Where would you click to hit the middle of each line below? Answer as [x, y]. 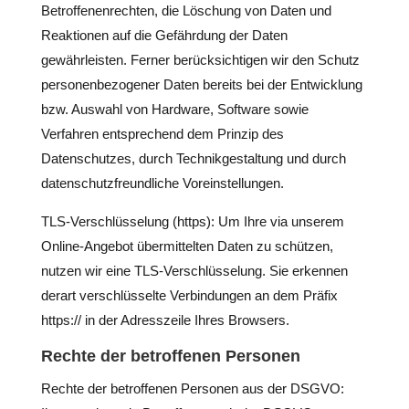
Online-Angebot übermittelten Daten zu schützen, [187, 246]
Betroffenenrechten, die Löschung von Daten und [186, 10]
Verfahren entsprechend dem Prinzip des [162, 134]
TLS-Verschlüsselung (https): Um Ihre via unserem [192, 221]
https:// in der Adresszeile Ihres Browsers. [165, 320]
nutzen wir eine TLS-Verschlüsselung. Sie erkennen [194, 271]
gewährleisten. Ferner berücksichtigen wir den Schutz [200, 60]
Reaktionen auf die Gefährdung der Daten [164, 35]
